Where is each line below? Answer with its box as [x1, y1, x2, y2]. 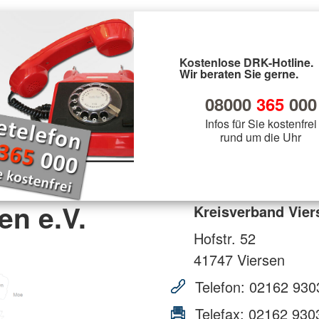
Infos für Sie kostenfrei [204, 115, 317, 132]
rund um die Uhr [220, 128, 301, 145]
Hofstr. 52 [194, 227, 256, 249]
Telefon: [191, 276, 249, 297]
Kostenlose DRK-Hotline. [179, 53, 313, 70]
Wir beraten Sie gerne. [179, 65, 298, 82]
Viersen [233, 249, 285, 270]
